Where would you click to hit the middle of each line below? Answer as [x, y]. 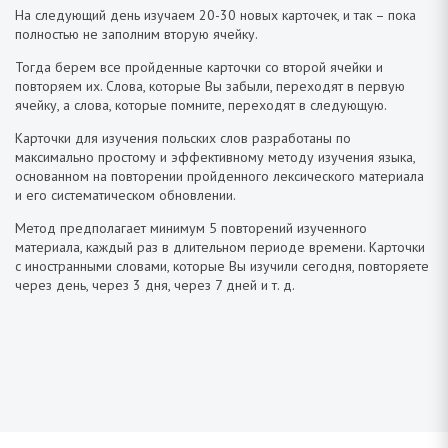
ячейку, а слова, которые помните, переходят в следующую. [201, 104]
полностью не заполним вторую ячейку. [136, 33]
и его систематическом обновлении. [125, 194]
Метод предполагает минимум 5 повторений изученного [191, 227]
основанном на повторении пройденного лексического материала [219, 175]
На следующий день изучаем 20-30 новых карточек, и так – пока [215, 14]
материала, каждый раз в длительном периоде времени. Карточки [220, 246]
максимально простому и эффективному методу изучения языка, [215, 156]
